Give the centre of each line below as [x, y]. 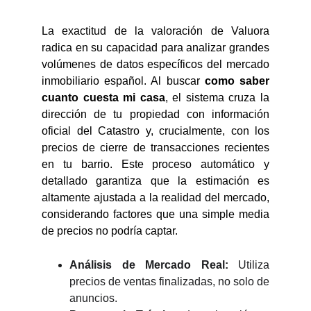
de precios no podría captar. [110, 231]
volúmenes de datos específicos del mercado [155, 64]
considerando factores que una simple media [155, 214]
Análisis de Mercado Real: [149, 265]
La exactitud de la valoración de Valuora [155, 31]
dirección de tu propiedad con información [155, 114]
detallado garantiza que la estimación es [155, 181]
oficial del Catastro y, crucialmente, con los [155, 131]
